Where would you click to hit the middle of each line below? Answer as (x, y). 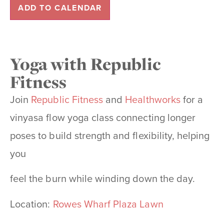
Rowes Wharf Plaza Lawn (108, 204)
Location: (31, 204)
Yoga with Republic (85, 64)
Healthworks (153, 100)
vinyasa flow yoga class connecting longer (103, 118)
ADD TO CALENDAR (60, 8)
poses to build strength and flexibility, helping (110, 136)
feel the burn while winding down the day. (104, 179)
